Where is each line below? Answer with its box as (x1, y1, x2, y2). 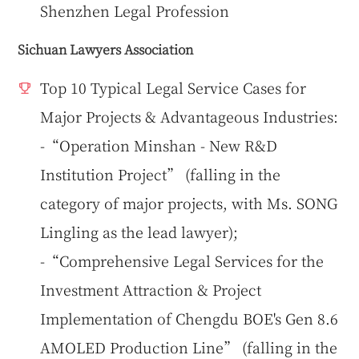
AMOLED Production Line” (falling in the (40, 336, 338, 357)
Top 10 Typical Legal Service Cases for (40, 76, 307, 98)
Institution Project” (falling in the (40, 163, 281, 184)
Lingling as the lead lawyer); (40, 220, 239, 242)
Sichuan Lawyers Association (18, 38, 194, 58)
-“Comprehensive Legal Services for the (40, 249, 325, 271)
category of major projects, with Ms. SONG (40, 192, 338, 213)
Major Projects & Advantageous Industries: (40, 105, 339, 127)
